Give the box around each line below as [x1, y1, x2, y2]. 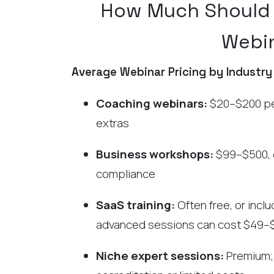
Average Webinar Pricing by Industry [72, 64, 272, 79]
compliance [96, 165, 155, 182]
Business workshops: [96, 146, 213, 162]
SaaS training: [96, 197, 175, 213]
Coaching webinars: [96, 95, 207, 111]
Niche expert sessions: [96, 248, 224, 264]
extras [96, 114, 129, 131]
